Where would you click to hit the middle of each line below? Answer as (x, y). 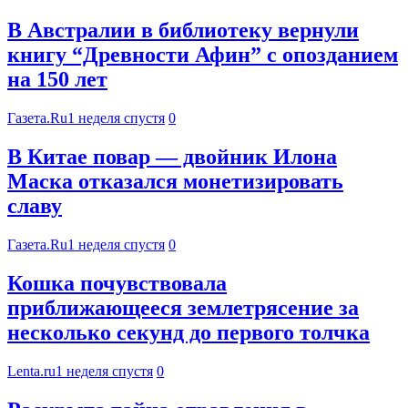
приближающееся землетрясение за (183, 308)
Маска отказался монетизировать (175, 182)
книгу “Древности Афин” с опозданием (203, 55)
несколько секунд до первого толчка (189, 333)
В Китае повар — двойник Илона (172, 157)
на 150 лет (57, 80)
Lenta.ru (31, 371)
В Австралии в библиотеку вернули (183, 31)
